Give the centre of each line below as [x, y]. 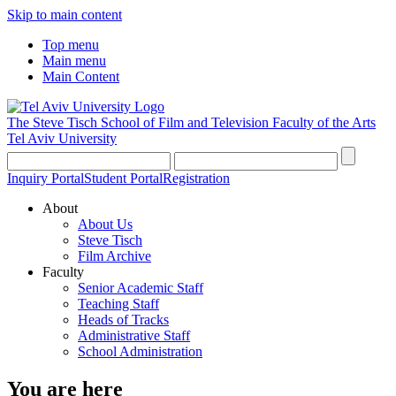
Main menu [74, 61]
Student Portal [123, 178]
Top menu [71, 45]
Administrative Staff [134, 335]
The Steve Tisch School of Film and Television [138, 122]
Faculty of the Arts [324, 122]
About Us [105, 224]
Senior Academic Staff [141, 288]
